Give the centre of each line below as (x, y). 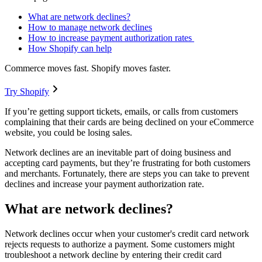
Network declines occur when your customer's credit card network (127, 233)
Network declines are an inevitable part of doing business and (118, 153)
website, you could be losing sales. (70, 133)
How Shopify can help (70, 49)
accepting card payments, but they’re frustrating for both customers (127, 163)
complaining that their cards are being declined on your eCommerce (129, 122)
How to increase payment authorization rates (111, 38)
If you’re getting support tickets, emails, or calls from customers (121, 112)
